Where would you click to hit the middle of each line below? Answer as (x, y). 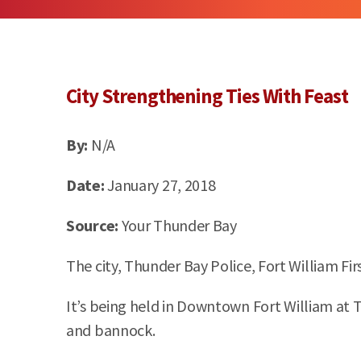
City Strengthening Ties (165, 96)
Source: (92, 226)
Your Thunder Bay (179, 226)
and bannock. (111, 330)
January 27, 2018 (162, 185)
